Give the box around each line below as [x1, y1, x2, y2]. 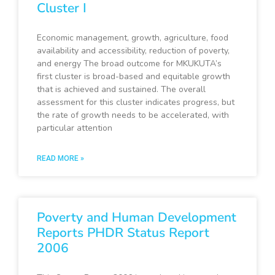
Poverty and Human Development [37, 209, 236, 227]
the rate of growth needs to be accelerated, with [37, 109, 229, 122]
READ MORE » [37, 154, 84, 163]
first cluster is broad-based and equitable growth [37, 71, 230, 83]
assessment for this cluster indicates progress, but [37, 96, 234, 109]
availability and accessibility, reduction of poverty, [37, 45, 230, 57]
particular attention [37, 122, 112, 134]
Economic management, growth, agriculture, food [37, 32, 228, 44]
